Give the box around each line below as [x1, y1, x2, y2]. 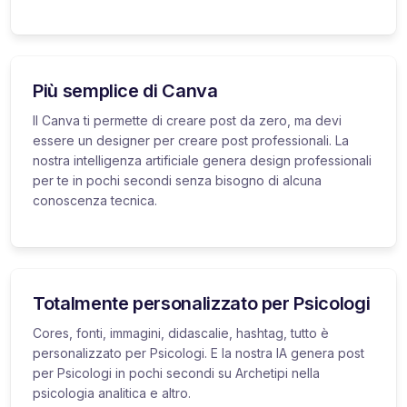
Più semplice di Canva [33, 79, 218, 102]
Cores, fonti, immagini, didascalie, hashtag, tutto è [33, 324, 329, 341]
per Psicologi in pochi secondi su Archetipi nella [33, 364, 320, 381]
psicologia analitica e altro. [33, 384, 191, 401]
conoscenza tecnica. [33, 192, 157, 208]
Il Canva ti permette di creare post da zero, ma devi [33, 112, 342, 128]
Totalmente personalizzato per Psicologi [33, 292, 371, 314]
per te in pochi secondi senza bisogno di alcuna [33, 172, 322, 188]
